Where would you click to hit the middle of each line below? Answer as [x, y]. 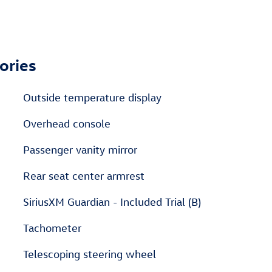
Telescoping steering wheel [90, 254]
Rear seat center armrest [84, 176]
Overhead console [67, 124]
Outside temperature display [92, 98]
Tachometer [52, 228]
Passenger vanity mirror [80, 150]
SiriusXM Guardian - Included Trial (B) [112, 202]
